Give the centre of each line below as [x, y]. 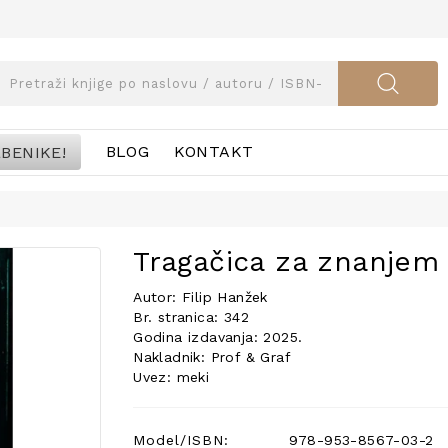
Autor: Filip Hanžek [200, 297]
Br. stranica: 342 [191, 317]
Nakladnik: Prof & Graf [212, 357]
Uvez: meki [171, 377]
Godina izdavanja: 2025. [218, 337]
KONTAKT [213, 151]
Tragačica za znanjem [286, 261]
